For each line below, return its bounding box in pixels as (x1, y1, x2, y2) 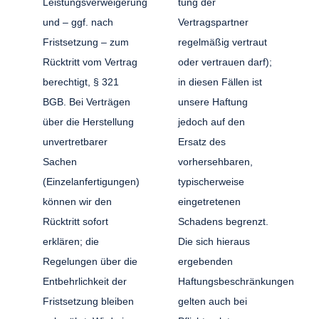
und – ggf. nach (43, 16, 114, 28)
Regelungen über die (43, 255, 138, 267)
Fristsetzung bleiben (43, 295, 135, 307)
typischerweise (177, 175, 244, 187)
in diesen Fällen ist (177, 75, 263, 88)
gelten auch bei (177, 295, 247, 307)
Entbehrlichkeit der (43, 275, 127, 287)
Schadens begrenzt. (177, 215, 268, 227)
